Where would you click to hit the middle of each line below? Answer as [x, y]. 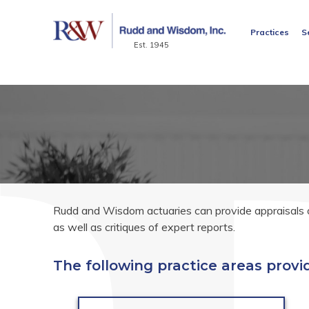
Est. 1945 [152, 45]
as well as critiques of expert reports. [144, 227]
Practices [269, 32]
